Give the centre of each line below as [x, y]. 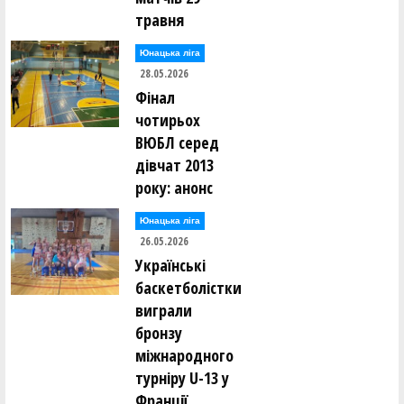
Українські [170, 265]
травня [160, 20]
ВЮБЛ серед [177, 142]
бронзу [159, 333]
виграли [164, 310]
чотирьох [168, 120]
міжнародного [184, 355]
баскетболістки [188, 288]
